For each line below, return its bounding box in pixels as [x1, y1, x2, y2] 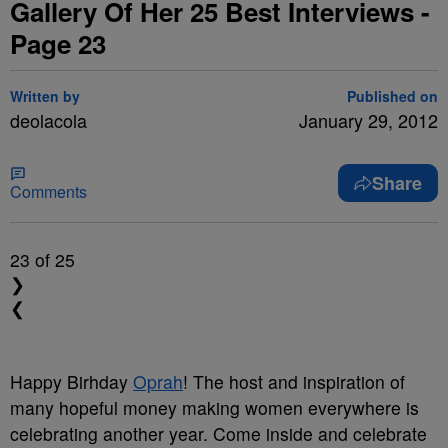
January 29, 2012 [299, 107, 438, 133]
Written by [10, 86, 80, 106]
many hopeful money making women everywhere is [10, 395, 419, 420]
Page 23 [10, 25, 106, 62]
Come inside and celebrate [208, 421, 427, 446]
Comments [10, 180, 87, 203]
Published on [347, 86, 438, 106]
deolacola [10, 107, 87, 133]
